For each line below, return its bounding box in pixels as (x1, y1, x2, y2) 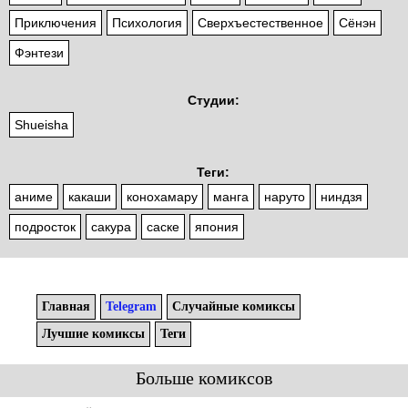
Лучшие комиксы (42, 327, 145, 342)
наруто (264, 189, 305, 205)
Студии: (187, 93, 240, 108)
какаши (68, 189, 111, 205)
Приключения (15, 15, 97, 31)
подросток (15, 219, 76, 235)
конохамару (127, 189, 198, 205)
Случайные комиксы (172, 300, 295, 314)
